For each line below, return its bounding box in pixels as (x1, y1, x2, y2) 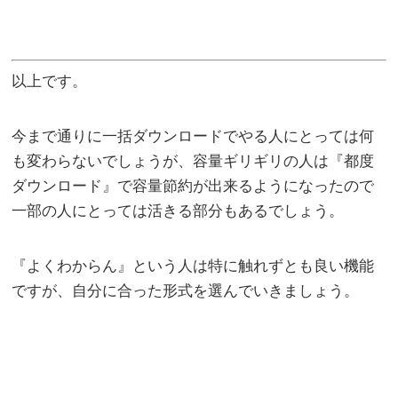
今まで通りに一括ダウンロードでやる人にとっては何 (12, 127, 375, 145)
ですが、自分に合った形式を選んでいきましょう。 (12, 282, 360, 299)
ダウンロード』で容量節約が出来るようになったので (12, 177, 375, 195)
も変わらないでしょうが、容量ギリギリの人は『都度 (12, 152, 375, 170)
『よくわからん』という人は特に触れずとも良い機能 (12, 257, 375, 275)
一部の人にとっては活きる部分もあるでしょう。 (12, 202, 345, 219)
